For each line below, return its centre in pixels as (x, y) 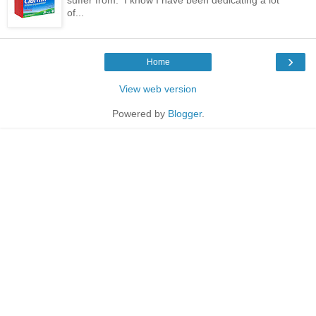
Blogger (184, 113)
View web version (158, 89)
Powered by (140, 113)
